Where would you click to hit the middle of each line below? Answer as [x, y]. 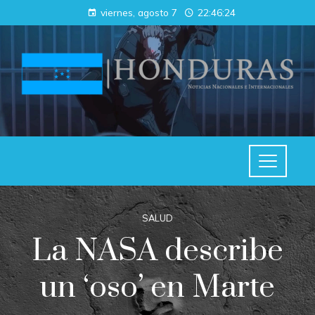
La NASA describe [157, 251]
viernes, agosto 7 [139, 12]
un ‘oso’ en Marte [157, 288]
